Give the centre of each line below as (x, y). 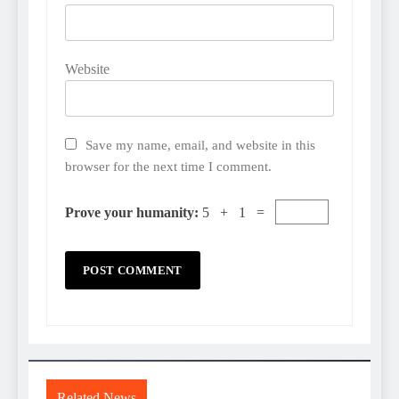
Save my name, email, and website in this (200, 145)
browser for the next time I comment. (168, 167)
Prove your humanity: (134, 213)
